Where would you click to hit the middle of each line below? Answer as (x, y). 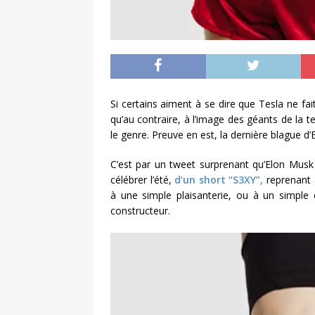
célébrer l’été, (143, 180)
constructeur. (142, 211)
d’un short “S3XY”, (219, 180)
